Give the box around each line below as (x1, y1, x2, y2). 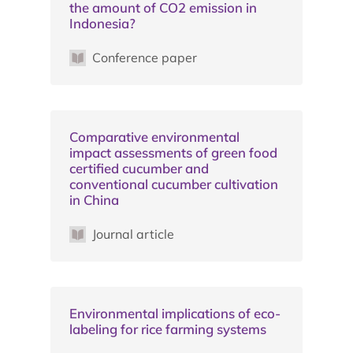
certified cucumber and (69, 159, 209, 176)
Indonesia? (69, 14, 136, 32)
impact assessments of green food (69, 143, 277, 161)
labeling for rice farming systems (69, 320, 266, 337)
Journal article (91, 225, 174, 242)
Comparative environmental (69, 128, 240, 145)
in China (69, 191, 119, 208)
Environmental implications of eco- (69, 304, 281, 321)
